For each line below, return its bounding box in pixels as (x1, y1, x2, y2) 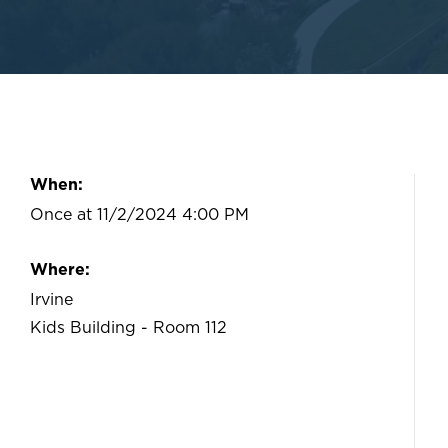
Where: (30, 262, 90, 278)
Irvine (30, 292, 73, 308)
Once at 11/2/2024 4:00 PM (30, 207, 249, 223)
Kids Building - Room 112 (30, 320, 227, 336)
